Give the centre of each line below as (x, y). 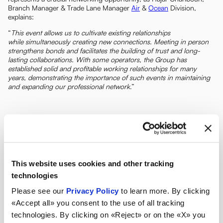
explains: (21, 17)
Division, (182, 8)
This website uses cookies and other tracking (93, 163)
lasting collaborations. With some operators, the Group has (97, 59)
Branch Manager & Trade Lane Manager (70, 8)
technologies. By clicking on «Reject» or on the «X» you (109, 215)
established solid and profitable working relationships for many (102, 68)
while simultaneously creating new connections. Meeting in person (108, 42)
